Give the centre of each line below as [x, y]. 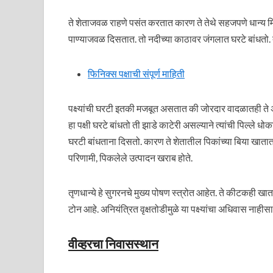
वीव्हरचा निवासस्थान [113, 243]
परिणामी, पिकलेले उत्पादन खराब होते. [130, 158]
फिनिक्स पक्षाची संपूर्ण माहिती [136, 73]
